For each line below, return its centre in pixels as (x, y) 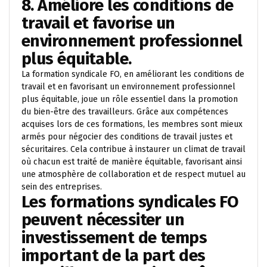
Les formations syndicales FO (130, 201)
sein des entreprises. (62, 187)
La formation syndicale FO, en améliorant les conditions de (133, 74)
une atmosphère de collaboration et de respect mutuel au (133, 174)
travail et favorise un (98, 23)
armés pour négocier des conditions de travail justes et (127, 136)
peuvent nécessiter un (103, 219)
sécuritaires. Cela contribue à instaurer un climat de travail (133, 149)
